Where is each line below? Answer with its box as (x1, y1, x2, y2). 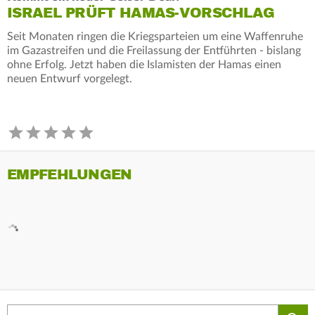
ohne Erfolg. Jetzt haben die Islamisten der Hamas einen (7, 58, 281, 70)
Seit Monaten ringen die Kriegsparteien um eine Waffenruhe (7, 30, 303, 42)
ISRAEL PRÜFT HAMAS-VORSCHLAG (7, 4, 275, 22)
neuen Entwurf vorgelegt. (7, 72, 132, 84)
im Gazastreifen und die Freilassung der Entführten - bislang (7, 44, 301, 56)
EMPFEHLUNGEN (7, 165, 132, 184)
